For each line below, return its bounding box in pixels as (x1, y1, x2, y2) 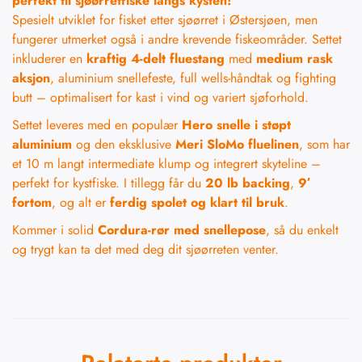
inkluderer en (12, 49, 86, 69)
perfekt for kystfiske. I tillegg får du (12, 174, 205, 193)
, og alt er (52, 193, 110, 213)
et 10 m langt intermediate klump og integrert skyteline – (12, 154, 321, 174)
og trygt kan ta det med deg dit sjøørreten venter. (12, 240, 279, 259)
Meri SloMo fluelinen (175, 135, 299, 154)
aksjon (12, 69, 50, 88)
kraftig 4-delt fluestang (86, 49, 225, 69)
